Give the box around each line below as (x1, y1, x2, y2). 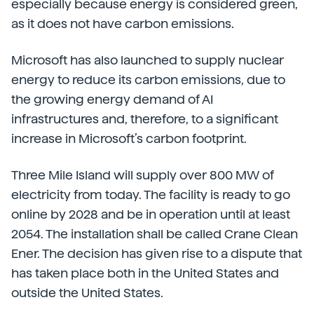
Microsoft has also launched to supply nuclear (11, 53, 284, 68)
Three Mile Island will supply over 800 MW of (11, 168, 274, 183)
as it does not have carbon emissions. (11, 16, 234, 32)
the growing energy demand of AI (11, 92, 213, 107)
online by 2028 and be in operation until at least (11, 207, 290, 222)
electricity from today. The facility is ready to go (11, 187, 290, 203)
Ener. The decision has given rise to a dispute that (11, 246, 302, 261)
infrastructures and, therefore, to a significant (11, 111, 278, 127)
